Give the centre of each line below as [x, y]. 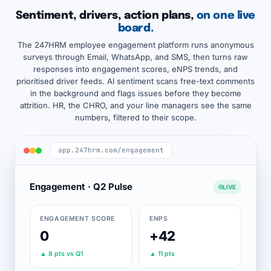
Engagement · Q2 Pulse [81, 187]
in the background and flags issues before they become [135, 93]
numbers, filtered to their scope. [135, 117]
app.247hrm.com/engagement [111, 150]
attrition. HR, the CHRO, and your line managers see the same [135, 105]
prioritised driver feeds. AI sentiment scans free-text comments [135, 81]
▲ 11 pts [162, 254]
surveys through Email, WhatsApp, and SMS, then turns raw [135, 57]
